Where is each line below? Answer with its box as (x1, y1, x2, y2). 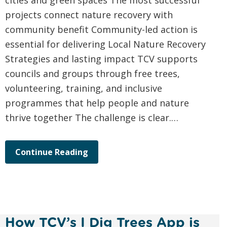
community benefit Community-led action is (5, 23, 198, 36)
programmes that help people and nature (5, 97, 189, 109)
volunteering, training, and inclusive (5, 82, 162, 95)
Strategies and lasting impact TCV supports (5, 53, 198, 65)
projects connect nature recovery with (5, 9, 173, 21)
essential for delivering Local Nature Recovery (5, 38, 206, 51)
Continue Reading (15, 146, 88, 158)
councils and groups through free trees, (5, 67, 180, 80)
